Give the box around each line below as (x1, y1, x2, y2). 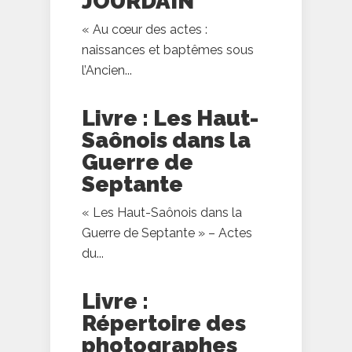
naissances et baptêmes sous (82, 42, 254, 58)
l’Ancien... (82, 63, 132, 79)
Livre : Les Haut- (82, 105, 258, 132)
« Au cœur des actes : (82, 22, 207, 38)
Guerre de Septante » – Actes (82, 225, 252, 241)
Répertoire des (82, 310, 246, 337)
